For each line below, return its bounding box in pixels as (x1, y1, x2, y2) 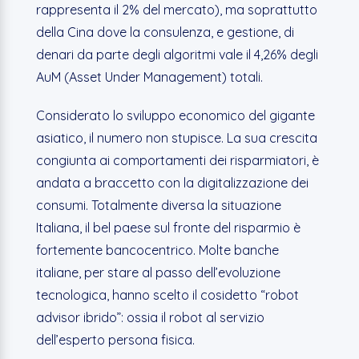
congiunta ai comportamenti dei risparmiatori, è (35, 152, 319, 168)
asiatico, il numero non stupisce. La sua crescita (35, 130, 317, 146)
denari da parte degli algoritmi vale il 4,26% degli (35, 46, 318, 63)
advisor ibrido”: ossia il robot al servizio (35, 309, 264, 325)
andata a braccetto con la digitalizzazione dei (35, 175, 309, 191)
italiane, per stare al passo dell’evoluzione (35, 264, 280, 280)
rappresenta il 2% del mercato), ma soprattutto (35, 2, 317, 18)
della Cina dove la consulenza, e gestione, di (35, 24, 294, 40)
